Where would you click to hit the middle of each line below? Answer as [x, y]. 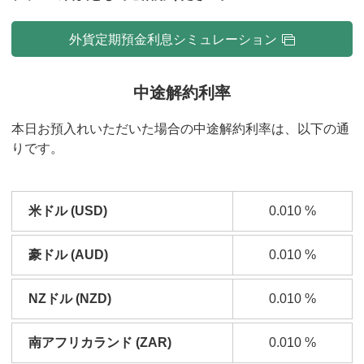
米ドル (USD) [68, 211]
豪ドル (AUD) [68, 255]
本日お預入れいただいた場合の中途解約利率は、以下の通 [180, 129]
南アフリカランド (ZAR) [100, 342]
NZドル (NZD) [70, 299]
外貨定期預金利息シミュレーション [173, 39]
